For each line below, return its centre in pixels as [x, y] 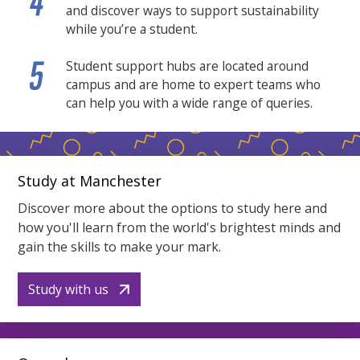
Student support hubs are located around [188, 66]
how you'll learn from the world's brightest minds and [180, 228]
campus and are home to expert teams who [194, 85]
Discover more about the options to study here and [173, 209]
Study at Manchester [90, 181]
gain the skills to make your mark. [120, 247]
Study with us [69, 290]
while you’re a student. [132, 29]
